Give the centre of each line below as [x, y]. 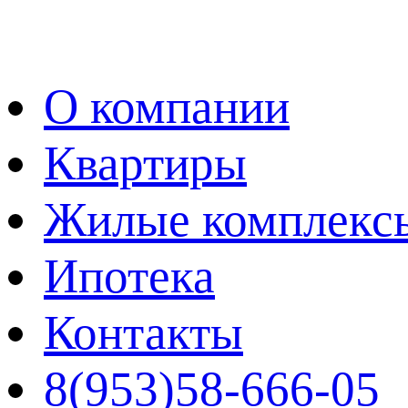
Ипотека [129, 276]
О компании [167, 107]
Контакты [143, 332]
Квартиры [145, 163]
